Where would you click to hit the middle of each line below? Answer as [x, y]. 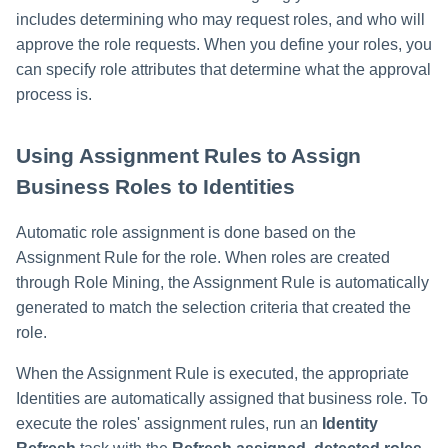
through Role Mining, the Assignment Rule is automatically [222, 282]
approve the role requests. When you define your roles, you [224, 44]
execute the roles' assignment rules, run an [169, 423]
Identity [350, 423]
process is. [54, 94]
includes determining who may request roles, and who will [220, 19]
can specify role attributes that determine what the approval [223, 69]
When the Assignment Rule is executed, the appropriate [212, 373]
